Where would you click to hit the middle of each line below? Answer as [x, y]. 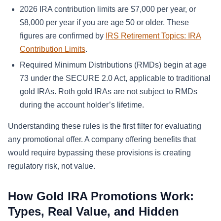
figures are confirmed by [63, 36]
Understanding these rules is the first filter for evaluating [105, 126]
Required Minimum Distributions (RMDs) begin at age [113, 65]
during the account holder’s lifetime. [82, 105]
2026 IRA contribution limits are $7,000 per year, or [108, 9]
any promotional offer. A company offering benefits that [102, 140]
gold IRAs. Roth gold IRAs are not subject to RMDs [109, 92]
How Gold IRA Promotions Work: [101, 196]
